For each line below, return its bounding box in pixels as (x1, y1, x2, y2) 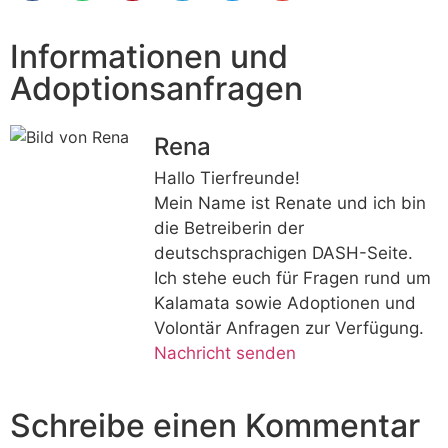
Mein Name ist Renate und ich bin (154, 192, 426, 213)
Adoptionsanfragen (10, 68, 303, 108)
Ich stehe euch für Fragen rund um (154, 267, 431, 288)
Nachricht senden (154, 342, 296, 363)
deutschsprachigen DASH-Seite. (154, 242, 413, 263)
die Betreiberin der (154, 217, 304, 238)
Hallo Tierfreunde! (154, 167, 300, 188)
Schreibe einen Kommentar (10, 406, 420, 446)
